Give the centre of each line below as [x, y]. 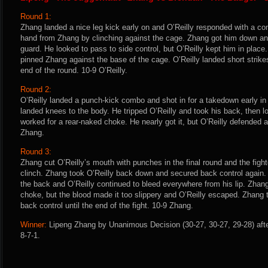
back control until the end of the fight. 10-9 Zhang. [107, 205]
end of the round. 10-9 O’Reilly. [74, 70]
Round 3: [36, 152]
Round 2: [36, 89]
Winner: [33, 225]
